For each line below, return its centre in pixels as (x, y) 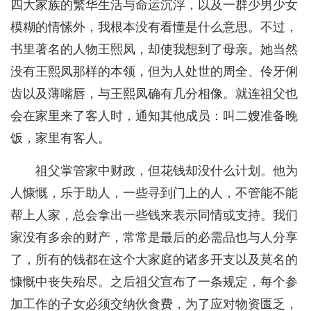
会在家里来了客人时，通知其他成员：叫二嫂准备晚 (154, 116)
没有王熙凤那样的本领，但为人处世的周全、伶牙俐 (154, 72)
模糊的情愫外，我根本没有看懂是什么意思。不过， (154, 27)
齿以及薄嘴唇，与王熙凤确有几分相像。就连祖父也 (154, 94)
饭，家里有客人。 (60, 138)
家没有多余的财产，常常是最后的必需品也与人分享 (154, 238)
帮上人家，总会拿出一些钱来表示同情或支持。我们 (154, 216)
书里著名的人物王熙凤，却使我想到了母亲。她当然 (154, 50)
